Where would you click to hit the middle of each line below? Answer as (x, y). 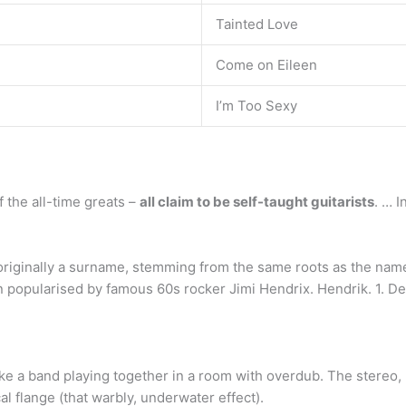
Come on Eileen (266, 65)
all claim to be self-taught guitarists (257, 201)
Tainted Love (257, 24)
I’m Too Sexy (256, 106)
